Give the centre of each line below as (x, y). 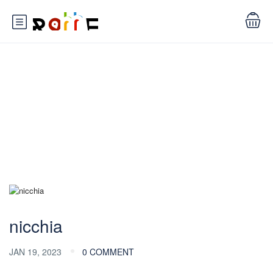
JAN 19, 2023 (37, 252)
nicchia (36, 226)
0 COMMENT (108, 252)
